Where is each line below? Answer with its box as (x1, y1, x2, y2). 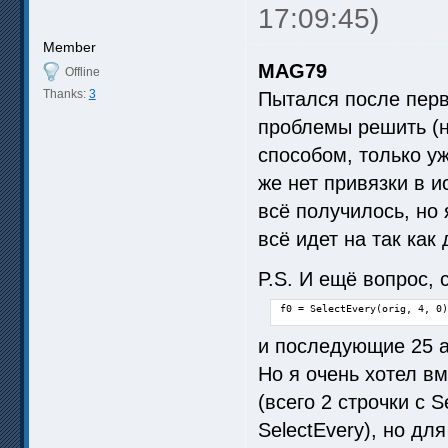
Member (42, 39, 96, 56)
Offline (64, 65, 100, 80)
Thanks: (42, 87, 89, 102)
